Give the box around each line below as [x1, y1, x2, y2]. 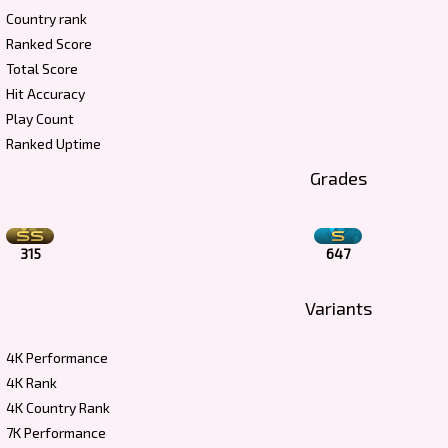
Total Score [6, 60, 78, 77]
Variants [304, 297, 372, 319]
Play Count [6, 110, 74, 127]
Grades [309, 167, 367, 189]
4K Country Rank [6, 399, 110, 416]
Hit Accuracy [6, 85, 85, 102]
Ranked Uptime [6, 135, 101, 152]
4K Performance [6, 349, 108, 366]
